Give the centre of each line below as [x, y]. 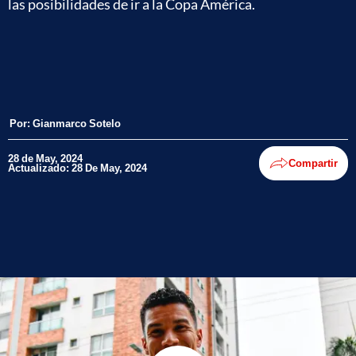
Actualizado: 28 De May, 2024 [77, 168]
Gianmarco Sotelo [77, 123]
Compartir [313, 163]
